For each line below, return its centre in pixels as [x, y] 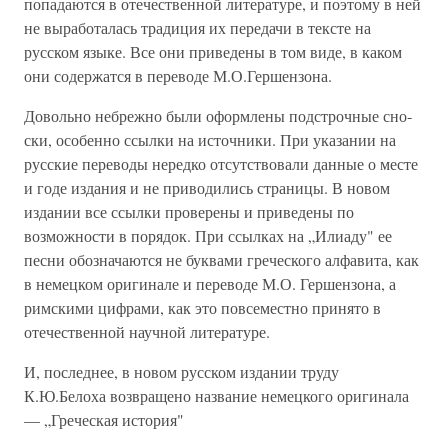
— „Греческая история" [104, 419]
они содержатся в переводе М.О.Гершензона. [178, 75]
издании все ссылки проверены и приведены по [189, 211]
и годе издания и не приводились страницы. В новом [207, 187]
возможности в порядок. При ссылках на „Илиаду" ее [208, 235]
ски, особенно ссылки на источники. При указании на [210, 139]
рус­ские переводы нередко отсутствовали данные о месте [221, 163]
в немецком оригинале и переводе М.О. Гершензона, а [210, 283]
